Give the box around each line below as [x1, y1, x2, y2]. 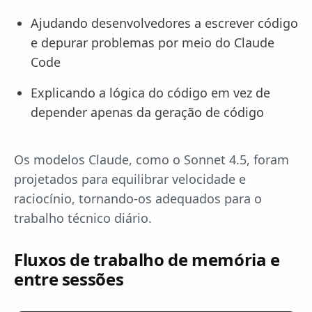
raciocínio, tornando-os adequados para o [14, 190, 262, 208]
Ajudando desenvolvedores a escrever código [31, 15, 298, 32]
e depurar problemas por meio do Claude [31, 34, 274, 52]
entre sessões [14, 267, 124, 291]
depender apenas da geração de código [31, 104, 264, 121]
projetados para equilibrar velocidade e [14, 171, 246, 188]
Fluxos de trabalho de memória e [14, 248, 280, 272]
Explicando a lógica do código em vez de [31, 84, 270, 102]
